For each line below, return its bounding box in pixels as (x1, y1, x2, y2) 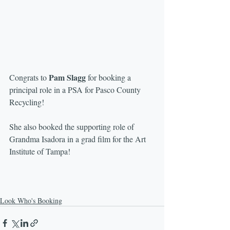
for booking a (86, 71, 133, 83)
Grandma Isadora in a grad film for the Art (9, 133, 148, 144)
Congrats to (9, 71, 49, 83)
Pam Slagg (49, 71, 86, 83)
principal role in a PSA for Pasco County (9, 84, 143, 95)
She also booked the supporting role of (9, 121, 136, 132)
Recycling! (9, 96, 44, 107)
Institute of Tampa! (9, 145, 70, 157)
